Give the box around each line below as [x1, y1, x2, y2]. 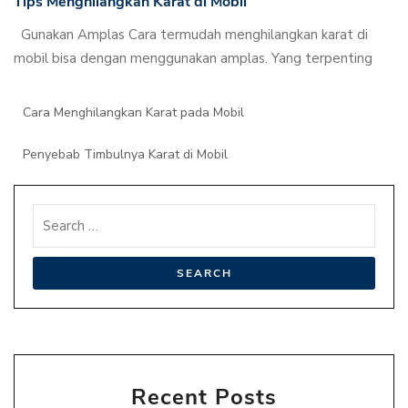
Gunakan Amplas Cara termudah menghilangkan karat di [14, 25, 368, 44]
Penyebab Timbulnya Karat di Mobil [23, 145, 228, 163]
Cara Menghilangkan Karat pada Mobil [23, 103, 244, 121]
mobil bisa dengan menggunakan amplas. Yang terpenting [14, 48, 372, 67]
